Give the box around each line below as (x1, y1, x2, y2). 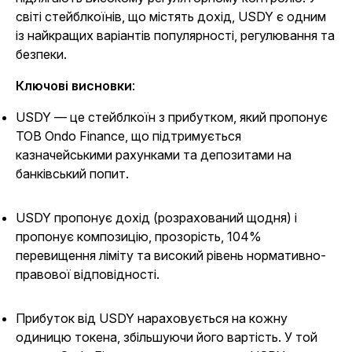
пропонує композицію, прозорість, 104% (16, 229, 262, 244)
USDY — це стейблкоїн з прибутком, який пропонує (16, 109, 328, 125)
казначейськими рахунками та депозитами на (16, 147, 291, 163)
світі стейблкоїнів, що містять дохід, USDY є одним (16, 9, 326, 24)
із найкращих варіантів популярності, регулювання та (16, 27, 335, 43)
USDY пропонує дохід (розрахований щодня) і (16, 210, 297, 225)
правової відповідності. (16, 266, 159, 282)
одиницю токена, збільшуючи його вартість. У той (16, 329, 317, 345)
